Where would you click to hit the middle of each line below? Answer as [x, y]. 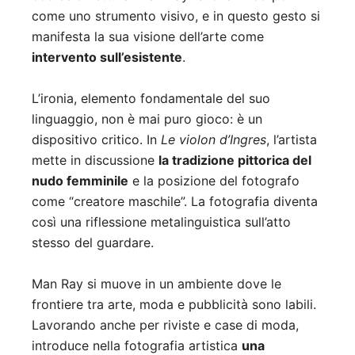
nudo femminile [80, 181]
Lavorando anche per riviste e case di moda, [165, 325]
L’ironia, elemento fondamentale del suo [151, 99]
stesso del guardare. [93, 243]
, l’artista [292, 140]
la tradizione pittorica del [235, 160]
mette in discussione [95, 160]
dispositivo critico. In [96, 140]
